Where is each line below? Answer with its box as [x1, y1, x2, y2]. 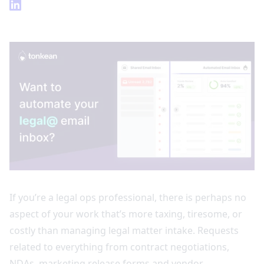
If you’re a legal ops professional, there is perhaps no [9, 190, 246, 204]
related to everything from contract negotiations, [9, 240, 229, 253]
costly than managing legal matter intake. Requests [9, 223, 239, 237]
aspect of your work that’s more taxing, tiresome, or [9, 207, 242, 220]
